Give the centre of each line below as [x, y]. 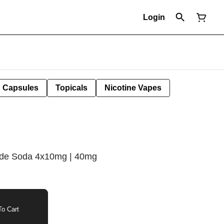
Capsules [20, 88]
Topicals [71, 88]
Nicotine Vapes [133, 88]
